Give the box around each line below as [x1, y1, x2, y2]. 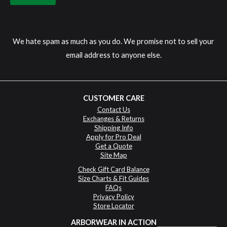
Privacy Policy [93, 193, 134, 201]
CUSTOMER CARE [83, 94, 144, 103]
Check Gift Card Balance [78, 165, 149, 174]
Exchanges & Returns [83, 115, 144, 123]
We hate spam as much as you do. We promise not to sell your [13, 36, 214, 46]
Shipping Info [94, 124, 133, 132]
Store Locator [93, 202, 134, 210]
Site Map [100, 151, 127, 160]
